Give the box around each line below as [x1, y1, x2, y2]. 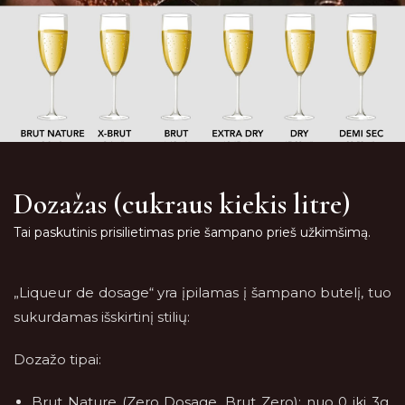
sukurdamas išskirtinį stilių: [14, 308, 190, 325]
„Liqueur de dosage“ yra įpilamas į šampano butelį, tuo [14, 284, 391, 301]
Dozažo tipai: [14, 351, 101, 368]
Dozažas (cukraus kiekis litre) [14, 186, 351, 221]
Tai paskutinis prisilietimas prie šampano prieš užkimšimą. [14, 224, 371, 240]
